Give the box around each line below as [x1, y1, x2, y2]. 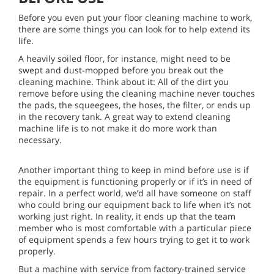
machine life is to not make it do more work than [18, 122, 217, 134]
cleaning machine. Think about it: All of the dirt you [18, 75, 229, 87]
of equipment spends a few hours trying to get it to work [18, 233, 250, 245]
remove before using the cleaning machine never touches [18, 87, 255, 99]
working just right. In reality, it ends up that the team [18, 210, 235, 222]
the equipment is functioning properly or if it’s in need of [18, 175, 252, 187]
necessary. [18, 133, 62, 146]
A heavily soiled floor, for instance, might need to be [18, 52, 231, 64]
